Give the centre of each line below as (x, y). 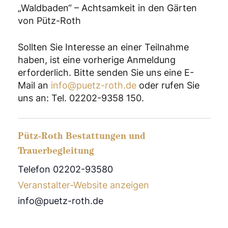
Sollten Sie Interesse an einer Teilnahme (103, 47)
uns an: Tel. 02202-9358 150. (81, 98)
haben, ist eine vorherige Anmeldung (97, 60)
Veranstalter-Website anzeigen (83, 185)
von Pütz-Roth (49, 21)
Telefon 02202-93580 (65, 169)
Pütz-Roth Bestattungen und (82, 137)
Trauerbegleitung (56, 152)
